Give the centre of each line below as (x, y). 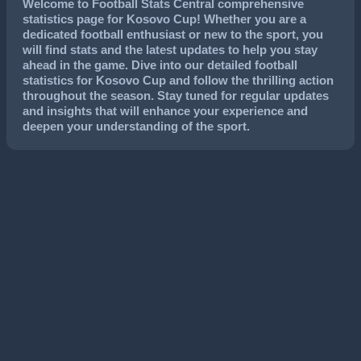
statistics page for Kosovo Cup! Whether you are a (164, 19)
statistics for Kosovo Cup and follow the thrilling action (178, 80)
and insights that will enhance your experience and (165, 111)
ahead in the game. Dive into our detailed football (160, 65)
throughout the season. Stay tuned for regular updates (176, 95)
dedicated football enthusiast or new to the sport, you (173, 34)
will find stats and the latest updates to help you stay (170, 50)
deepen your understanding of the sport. (136, 126)
